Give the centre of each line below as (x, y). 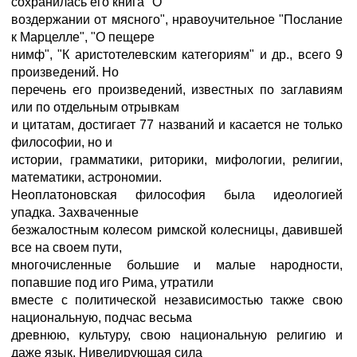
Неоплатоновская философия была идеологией (177, 195)
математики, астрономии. (86, 177)
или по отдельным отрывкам (95, 107)
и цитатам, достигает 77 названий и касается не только (177, 125)
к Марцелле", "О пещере (83, 37)
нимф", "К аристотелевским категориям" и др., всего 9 (177, 55)
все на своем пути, (67, 247)
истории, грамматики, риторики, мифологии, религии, (177, 160)
